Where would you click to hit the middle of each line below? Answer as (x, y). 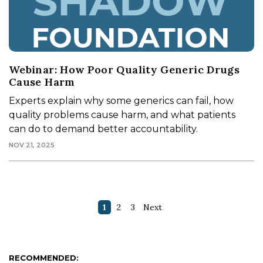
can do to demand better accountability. (103, 129)
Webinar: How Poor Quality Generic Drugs (124, 70)
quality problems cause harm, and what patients (122, 115)
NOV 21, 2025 (32, 145)
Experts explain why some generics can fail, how (121, 101)
